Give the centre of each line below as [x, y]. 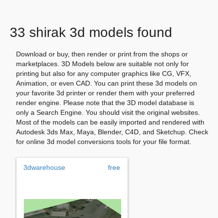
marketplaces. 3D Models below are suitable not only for [102, 64]
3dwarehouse [44, 167]
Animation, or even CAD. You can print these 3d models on [107, 83]
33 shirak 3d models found [91, 32]
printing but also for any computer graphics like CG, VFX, [104, 73]
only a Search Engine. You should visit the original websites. [108, 112]
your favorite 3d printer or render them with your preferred [105, 93]
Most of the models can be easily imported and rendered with [110, 122]
